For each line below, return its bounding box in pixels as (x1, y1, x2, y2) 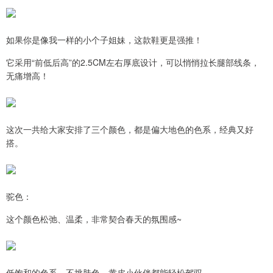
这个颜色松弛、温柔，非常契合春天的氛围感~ (6, 213, 182, 225)
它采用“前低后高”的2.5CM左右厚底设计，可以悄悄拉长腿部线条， (6, 56, 260, 69)
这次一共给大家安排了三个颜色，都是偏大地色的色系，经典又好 (6, 123, 253, 136)
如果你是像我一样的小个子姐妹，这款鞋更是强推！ (6, 34, 202, 46)
